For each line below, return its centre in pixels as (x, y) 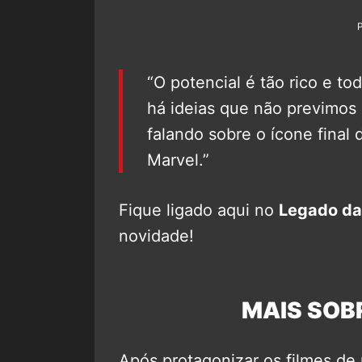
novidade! (156, 236)
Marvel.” (178, 160)
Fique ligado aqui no (199, 210)
